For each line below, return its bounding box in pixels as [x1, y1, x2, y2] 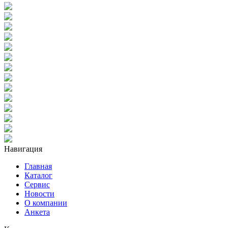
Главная [24, 161, 52, 170]
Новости [24, 189, 54, 198]
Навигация [4, 144, 42, 153]
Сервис [24, 180, 50, 189]
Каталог [24, 170, 52, 180]
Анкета [24, 207, 50, 216]
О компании [24, 198, 67, 207]
